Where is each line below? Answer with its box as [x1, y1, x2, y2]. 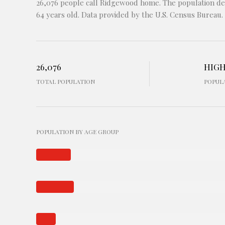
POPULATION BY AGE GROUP [36, 128, 119, 136]
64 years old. [36, 10, 79, 20]
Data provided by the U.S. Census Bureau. [79, 10, 223, 20]
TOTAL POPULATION [36, 77, 95, 85]
